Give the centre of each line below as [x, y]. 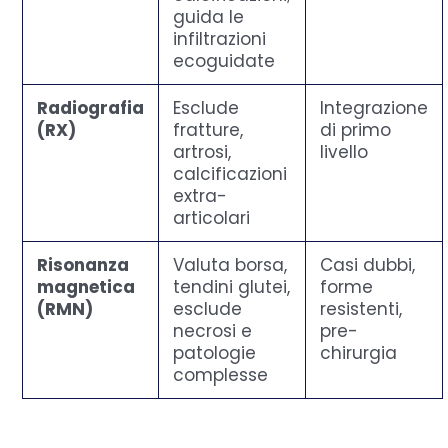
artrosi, [202, 151]
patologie [215, 352]
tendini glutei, [232, 286]
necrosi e [213, 330]
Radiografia [91, 107]
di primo [356, 129]
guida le [209, 16]
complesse [221, 374]
